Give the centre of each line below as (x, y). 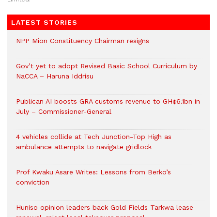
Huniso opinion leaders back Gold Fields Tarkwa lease (105, 207)
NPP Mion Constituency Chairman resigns (83, 40)
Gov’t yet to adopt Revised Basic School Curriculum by (107, 66)
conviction (33, 182)
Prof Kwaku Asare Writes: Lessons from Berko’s (93, 172)
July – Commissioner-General (64, 111)
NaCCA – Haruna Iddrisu (55, 76)
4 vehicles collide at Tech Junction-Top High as (94, 136)
